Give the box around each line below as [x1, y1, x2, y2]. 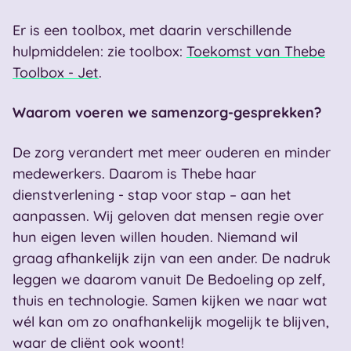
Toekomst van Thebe [186, 42, 325, 60]
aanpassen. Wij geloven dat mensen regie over [13, 207, 324, 225]
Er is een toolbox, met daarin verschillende [13, 21, 291, 39]
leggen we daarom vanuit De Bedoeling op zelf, [13, 270, 325, 288]
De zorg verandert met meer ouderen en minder [13, 143, 331, 161]
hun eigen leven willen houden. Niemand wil [13, 228, 298, 246]
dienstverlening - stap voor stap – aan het [13, 186, 291, 204]
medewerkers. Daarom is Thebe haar [13, 165, 256, 183]
